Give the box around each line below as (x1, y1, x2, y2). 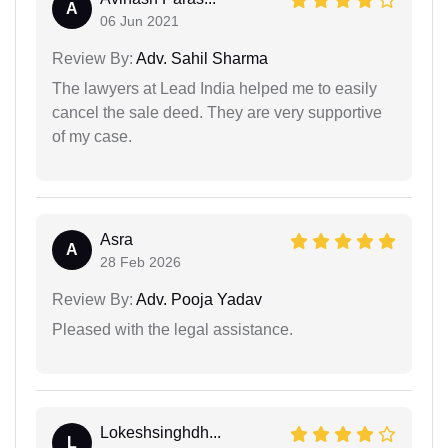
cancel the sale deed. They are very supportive (52, 103, 382, 121)
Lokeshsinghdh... (100, 423, 221, 441)
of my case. (52, 127, 132, 145)
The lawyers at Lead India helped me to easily (52, 79, 377, 97)
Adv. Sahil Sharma (133, 49, 268, 67)
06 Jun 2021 (100, 12, 179, 29)
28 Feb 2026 (100, 253, 181, 270)
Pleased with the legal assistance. (52, 320, 293, 338)
